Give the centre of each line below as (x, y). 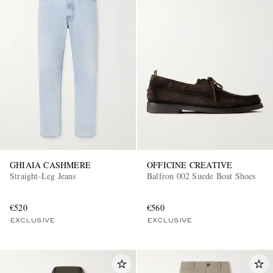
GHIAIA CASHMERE (50, 165)
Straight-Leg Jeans (43, 176)
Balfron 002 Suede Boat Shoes (201, 176)
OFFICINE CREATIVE (190, 165)
